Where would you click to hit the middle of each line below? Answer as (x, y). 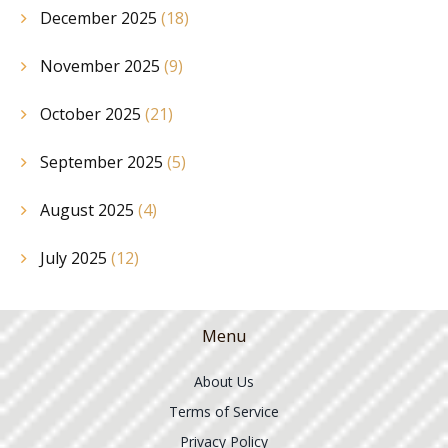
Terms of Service (224, 411)
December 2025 (100, 18)
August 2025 (89, 210)
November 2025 (102, 66)
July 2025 (75, 258)
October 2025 (92, 114)
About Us (224, 381)
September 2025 (103, 162)
